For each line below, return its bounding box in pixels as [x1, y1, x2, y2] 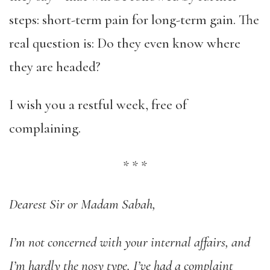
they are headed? [9, 58, 104, 75]
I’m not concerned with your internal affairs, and [9, 234, 250, 251]
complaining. [9, 120, 81, 137]
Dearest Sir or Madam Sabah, [9, 196, 155, 213]
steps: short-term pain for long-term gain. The [9, 11, 259, 28]
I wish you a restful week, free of [9, 96, 187, 113]
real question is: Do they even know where [9, 35, 240, 52]
